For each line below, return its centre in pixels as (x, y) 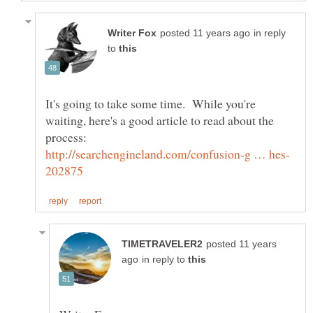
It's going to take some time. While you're (151, 103)
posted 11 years (241, 244)
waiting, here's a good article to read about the (160, 120)
